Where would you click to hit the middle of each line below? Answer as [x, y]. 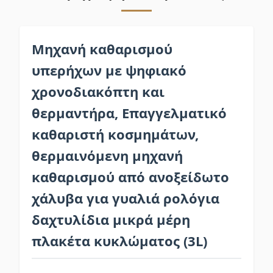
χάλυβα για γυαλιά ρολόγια [126, 198]
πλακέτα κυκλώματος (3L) [119, 241]
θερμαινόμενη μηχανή [107, 155]
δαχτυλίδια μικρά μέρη [111, 219]
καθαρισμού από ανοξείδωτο [130, 177]
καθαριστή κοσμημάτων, [115, 134]
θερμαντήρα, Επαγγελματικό [129, 113]
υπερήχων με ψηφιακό [109, 70]
